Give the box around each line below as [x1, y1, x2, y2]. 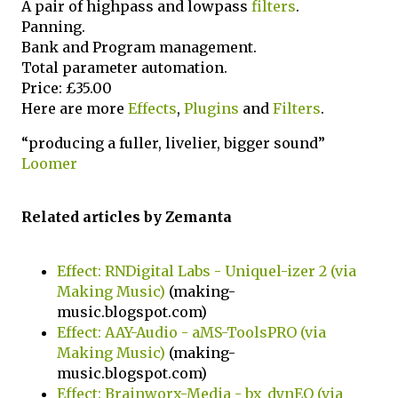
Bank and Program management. [21, 38, 257, 56]
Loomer [21, 155, 77, 172]
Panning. [21, 18, 85, 36]
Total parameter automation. [21, 59, 227, 76]
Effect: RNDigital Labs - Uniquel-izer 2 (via [57, 261, 356, 280]
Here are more [21, 99, 128, 117]
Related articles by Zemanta [21, 208, 232, 227]
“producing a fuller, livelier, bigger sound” [21, 134, 325, 152]
